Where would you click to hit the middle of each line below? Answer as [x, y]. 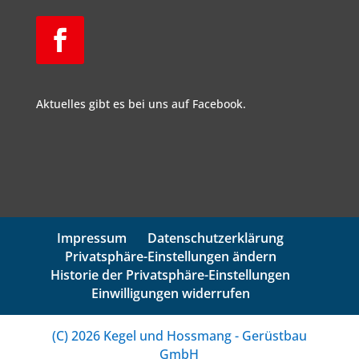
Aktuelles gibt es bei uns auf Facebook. [141, 104]
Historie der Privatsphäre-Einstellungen [171, 275]
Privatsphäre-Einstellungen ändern [170, 257]
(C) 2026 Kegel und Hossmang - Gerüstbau [179, 336]
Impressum [92, 238]
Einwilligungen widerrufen [170, 294]
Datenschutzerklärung [216, 238]
